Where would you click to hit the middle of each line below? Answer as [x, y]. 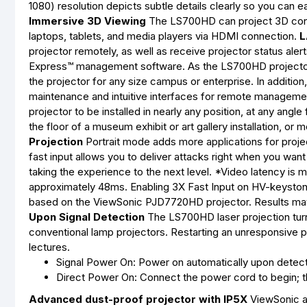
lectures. [49, 247]
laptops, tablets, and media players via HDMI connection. [164, 36]
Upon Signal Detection [87, 217]
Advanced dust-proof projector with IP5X [138, 299]
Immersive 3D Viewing [87, 21]
